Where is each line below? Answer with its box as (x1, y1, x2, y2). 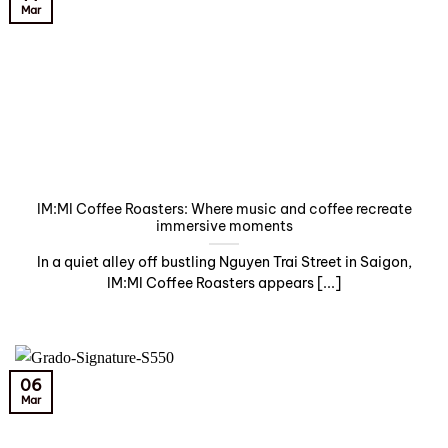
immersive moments (155, 217, 293, 236)
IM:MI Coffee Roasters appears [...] (107, 274, 341, 293)
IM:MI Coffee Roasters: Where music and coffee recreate (36, 200, 412, 219)
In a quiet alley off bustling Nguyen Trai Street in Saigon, (36, 253, 412, 272)
